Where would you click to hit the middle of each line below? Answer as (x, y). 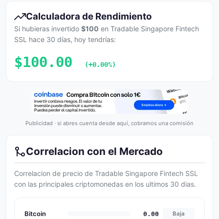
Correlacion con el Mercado (94, 151)
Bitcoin (35, 213)
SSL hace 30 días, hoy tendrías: (65, 39)
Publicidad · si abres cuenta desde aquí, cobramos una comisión (109, 123)
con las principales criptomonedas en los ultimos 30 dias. (105, 184)
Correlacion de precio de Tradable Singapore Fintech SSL (106, 173)
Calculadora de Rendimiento (89, 16)
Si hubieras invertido (48, 29)
